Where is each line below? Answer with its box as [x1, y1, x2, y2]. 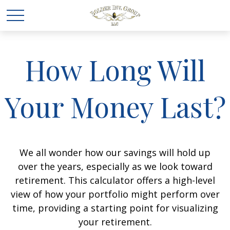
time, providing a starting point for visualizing [12, 202, 218, 214]
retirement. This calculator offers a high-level [15, 174, 215, 186]
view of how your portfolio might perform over [10, 188, 220, 200]
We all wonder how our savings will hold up [20, 146, 210, 159]
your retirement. [78, 216, 152, 228]
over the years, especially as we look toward [17, 160, 213, 172]
